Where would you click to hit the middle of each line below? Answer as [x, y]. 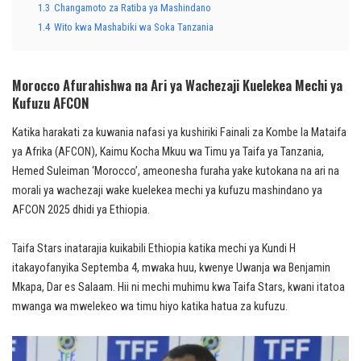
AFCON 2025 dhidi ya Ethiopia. [81, 210]
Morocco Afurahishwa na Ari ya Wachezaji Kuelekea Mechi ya [177, 85]
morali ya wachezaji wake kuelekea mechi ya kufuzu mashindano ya [167, 191]
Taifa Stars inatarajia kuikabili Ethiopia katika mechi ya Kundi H [154, 249]
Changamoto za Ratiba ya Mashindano [133, 8]
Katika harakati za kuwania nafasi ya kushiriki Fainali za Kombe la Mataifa [179, 133]
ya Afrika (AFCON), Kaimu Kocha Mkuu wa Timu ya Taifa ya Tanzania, [168, 152]
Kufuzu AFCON [51, 103]
